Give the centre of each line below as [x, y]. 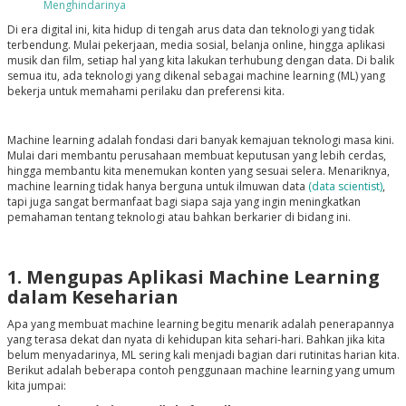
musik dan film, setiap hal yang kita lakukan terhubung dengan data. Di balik [200, 61]
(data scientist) [345, 187]
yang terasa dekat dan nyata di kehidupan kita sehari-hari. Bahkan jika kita [196, 340]
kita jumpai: [36, 386]
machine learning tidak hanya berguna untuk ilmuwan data [157, 187]
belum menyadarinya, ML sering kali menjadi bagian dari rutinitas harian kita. [203, 355]
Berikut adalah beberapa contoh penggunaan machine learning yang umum [201, 371]
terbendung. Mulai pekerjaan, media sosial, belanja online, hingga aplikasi [196, 45]
